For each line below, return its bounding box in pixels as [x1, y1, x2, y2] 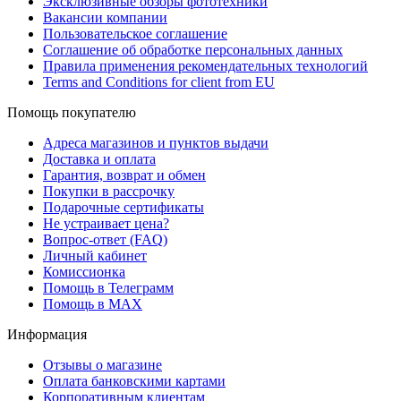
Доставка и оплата [43, 150, 156, 166]
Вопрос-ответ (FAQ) [43, 231, 167, 247]
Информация [7, 326, 87, 342]
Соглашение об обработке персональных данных [43, 41, 343, 57]
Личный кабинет [43, 247, 147, 263]
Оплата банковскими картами [43, 372, 226, 388]
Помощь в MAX [43, 295, 142, 311]
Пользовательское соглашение [43, 25, 227, 41]
